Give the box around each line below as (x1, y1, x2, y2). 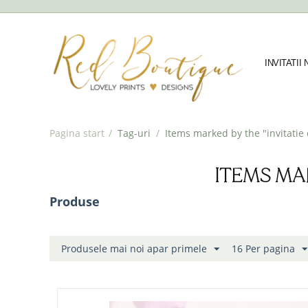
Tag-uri (118, 126, 151, 140)
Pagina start (49, 126, 104, 140)
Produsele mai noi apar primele (61, 242, 207, 256)
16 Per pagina (232, 242, 295, 256)
